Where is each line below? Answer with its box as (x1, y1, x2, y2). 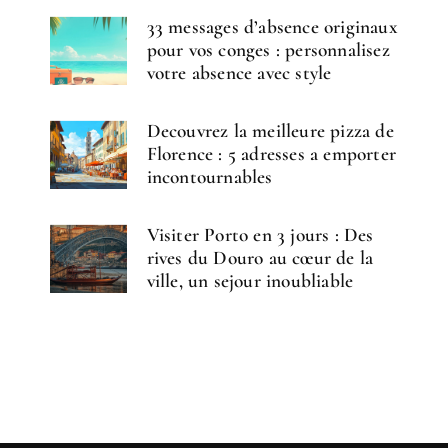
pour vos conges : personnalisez (146, 38, 390, 63)
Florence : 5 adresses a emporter (146, 142, 396, 167)
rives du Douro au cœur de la (146, 246, 374, 271)
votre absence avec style (146, 61, 332, 86)
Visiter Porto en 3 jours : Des (146, 223, 374, 248)
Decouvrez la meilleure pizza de (146, 119, 394, 144)
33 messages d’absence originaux (146, 15, 398, 40)
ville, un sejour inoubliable (146, 269, 354, 294)
